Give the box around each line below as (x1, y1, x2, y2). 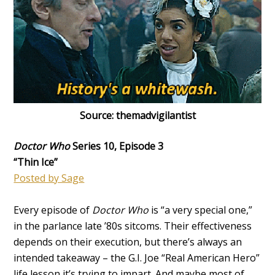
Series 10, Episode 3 (70, 139, 164, 153)
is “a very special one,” (151, 203, 253, 217)
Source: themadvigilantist (79, 108, 196, 122)
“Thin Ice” (14, 155, 58, 169)
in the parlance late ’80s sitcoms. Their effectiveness (14, 219, 252, 233)
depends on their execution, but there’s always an (14, 234, 242, 249)
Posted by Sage (14, 171, 85, 185)
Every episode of (14, 203, 93, 217)
